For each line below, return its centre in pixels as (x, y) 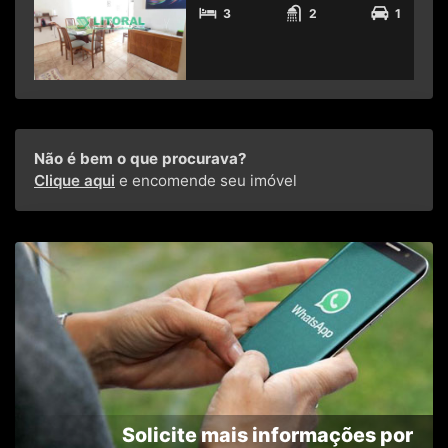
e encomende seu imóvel (206, 181)
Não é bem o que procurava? (140, 159)
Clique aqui (74, 181)
